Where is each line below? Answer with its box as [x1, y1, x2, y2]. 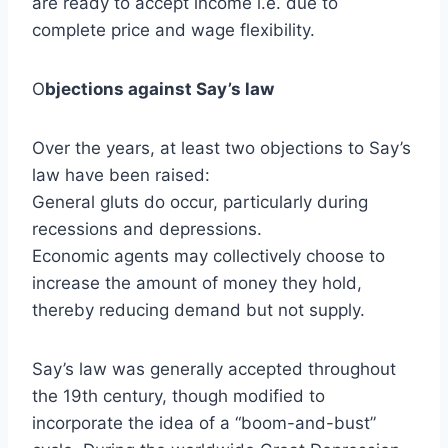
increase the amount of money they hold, [32, 273, 362, 294]
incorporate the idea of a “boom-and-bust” [32, 413, 376, 434]
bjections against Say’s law [45, 79, 274, 100]
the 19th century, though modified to [32, 386, 325, 407]
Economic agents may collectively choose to [32, 246, 385, 267]
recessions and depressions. [32, 219, 262, 240]
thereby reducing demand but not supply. [32, 300, 365, 321]
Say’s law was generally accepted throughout [32, 359, 396, 380]
